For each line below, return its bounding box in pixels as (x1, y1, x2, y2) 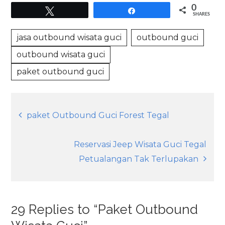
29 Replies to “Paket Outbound (11, 201, 198, 217)
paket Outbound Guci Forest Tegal (27, 110, 170, 120)
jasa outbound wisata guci (17, 32, 122, 42)
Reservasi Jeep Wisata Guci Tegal (73, 139, 206, 149)
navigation (18, 128, 118, 153)
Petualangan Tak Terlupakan (78, 154, 198, 164)
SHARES (192, 12, 210, 17)
